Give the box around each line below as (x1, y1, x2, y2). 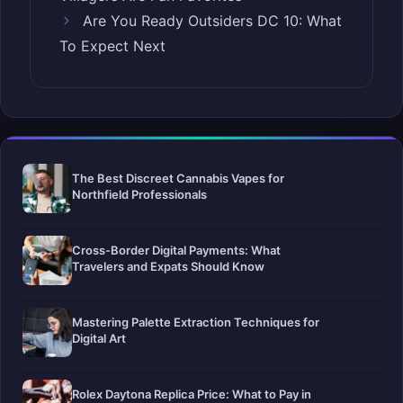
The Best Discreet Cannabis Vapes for (72, 171, 284, 186)
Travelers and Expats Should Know (72, 259, 264, 274)
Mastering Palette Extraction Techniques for (72, 315, 319, 330)
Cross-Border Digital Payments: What (72, 243, 281, 258)
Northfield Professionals (72, 187, 207, 202)
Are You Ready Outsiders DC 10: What (82, 12, 342, 31)
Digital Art (72, 331, 126, 346)
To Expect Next (59, 37, 166, 56)
